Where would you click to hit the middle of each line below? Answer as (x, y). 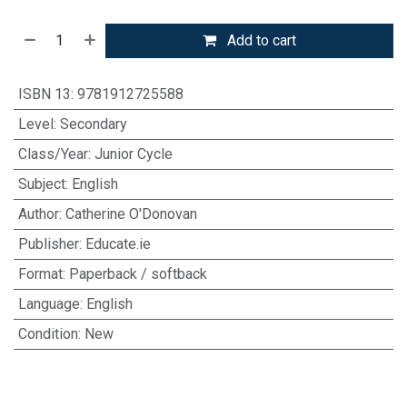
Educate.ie (118, 243)
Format (40, 273)
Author (38, 213)
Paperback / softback (138, 273)
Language (49, 303)
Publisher (48, 243)
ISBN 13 (44, 94)
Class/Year (53, 154)
